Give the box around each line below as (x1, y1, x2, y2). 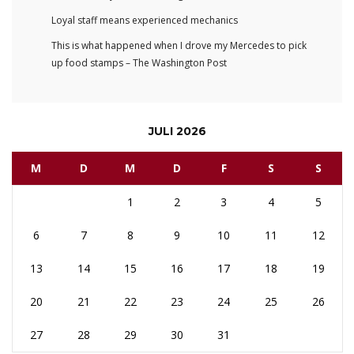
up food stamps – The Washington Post (51, 56, 227, 70)
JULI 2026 (148, 124, 206, 139)
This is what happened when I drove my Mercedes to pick (51, 39, 307, 53)
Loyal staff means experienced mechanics (51, 13, 238, 28)
